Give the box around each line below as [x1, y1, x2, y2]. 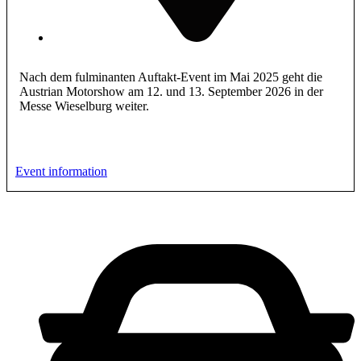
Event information [15, 164, 107, 178]
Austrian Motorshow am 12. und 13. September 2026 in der [19, 84, 323, 98]
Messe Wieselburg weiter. [19, 98, 149, 113]
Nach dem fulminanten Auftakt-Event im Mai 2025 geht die [19, 69, 322, 84]
